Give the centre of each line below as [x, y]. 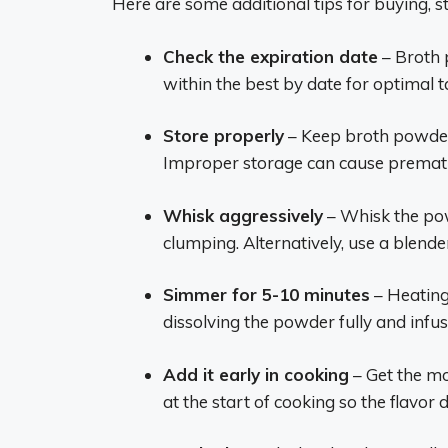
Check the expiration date [270, 56]
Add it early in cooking [256, 374]
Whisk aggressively [243, 215]
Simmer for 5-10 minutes [266, 294]
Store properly [223, 135]
